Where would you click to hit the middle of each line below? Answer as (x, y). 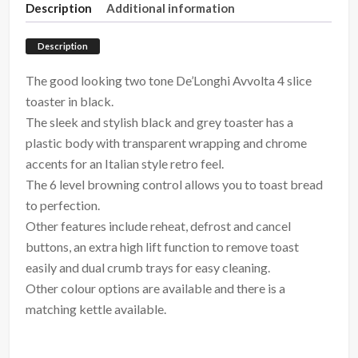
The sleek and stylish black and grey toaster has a (160, 122)
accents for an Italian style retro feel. (125, 164)
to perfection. (63, 205)
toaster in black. (70, 101)
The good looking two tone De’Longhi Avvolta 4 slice (169, 81)
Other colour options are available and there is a (156, 288)
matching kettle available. (96, 309)
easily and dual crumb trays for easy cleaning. (148, 268)
